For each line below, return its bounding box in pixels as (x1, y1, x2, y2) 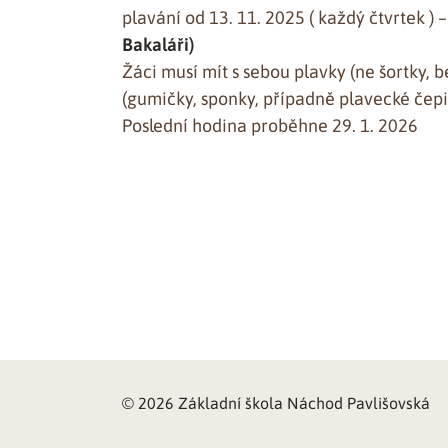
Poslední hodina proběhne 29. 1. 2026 (122, 115, 418, 136)
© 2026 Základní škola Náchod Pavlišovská (122, 394, 430, 412)
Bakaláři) (122, 34, 194, 55)
